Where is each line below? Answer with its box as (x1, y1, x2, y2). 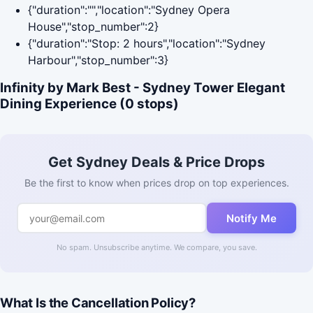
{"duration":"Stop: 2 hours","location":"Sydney (28, 36, 265, 51)
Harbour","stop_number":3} (28, 53, 168, 68)
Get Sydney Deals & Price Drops (48, 154, 265, 171)
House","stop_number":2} (28, 20, 159, 34)
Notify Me (226, 211, 277, 225)
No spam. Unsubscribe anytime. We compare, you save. (56, 242, 257, 253)
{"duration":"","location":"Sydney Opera (28, 3, 230, 17)
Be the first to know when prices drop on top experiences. (24, 177, 289, 189)
